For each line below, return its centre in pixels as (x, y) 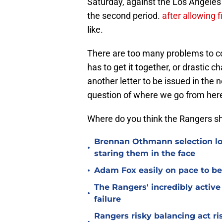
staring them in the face (145, 154)
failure (108, 199)
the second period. (125, 16)
